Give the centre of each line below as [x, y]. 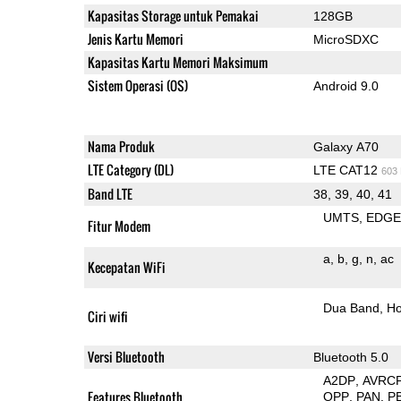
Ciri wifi [107, 316]
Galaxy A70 [346, 146]
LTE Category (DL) [130, 169]
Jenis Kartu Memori [135, 38]
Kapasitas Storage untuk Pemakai [173, 15]
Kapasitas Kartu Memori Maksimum [177, 62]
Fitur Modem [119, 226]
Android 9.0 [346, 85]
